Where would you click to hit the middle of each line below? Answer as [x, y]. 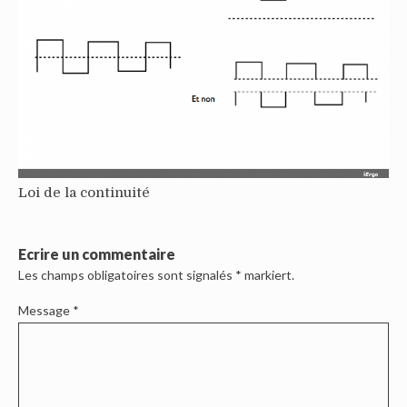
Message [45, 310]
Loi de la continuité [84, 193]
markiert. [268, 275]
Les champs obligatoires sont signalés [127, 275]
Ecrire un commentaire [97, 254]
